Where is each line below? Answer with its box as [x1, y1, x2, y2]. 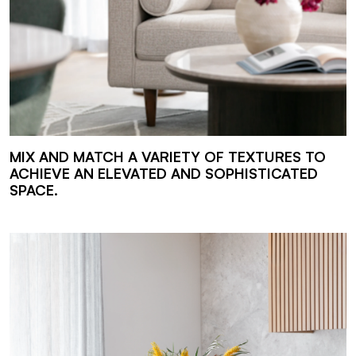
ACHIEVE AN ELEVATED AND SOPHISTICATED [10, 164, 318, 182]
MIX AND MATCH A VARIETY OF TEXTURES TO [10, 147, 326, 165]
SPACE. [10, 180, 58, 199]
